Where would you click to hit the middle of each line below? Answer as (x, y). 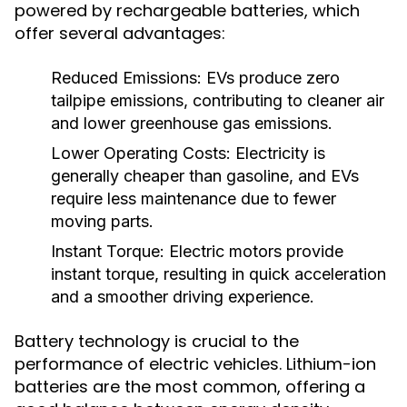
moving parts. (102, 221)
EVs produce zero (271, 78)
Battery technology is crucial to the (157, 341)
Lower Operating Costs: (141, 153)
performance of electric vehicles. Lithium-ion (195, 364)
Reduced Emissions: (126, 78)
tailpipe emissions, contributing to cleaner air (218, 100)
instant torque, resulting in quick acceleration (218, 274)
